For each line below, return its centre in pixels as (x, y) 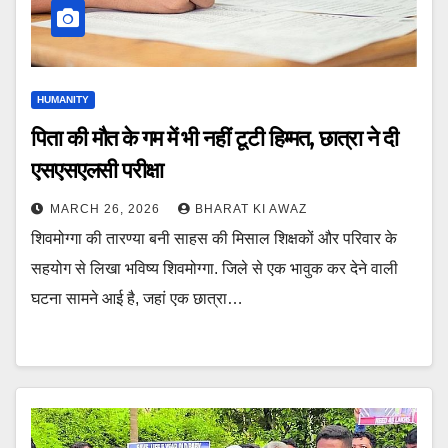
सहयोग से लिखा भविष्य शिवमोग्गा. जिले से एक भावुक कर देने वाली (214, 269)
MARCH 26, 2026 (107, 209)
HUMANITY (63, 100)
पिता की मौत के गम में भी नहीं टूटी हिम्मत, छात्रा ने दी (215, 139)
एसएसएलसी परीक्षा (97, 171)
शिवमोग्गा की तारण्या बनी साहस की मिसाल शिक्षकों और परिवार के (214, 239)
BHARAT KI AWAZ (251, 209)
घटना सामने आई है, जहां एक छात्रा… (137, 299)
